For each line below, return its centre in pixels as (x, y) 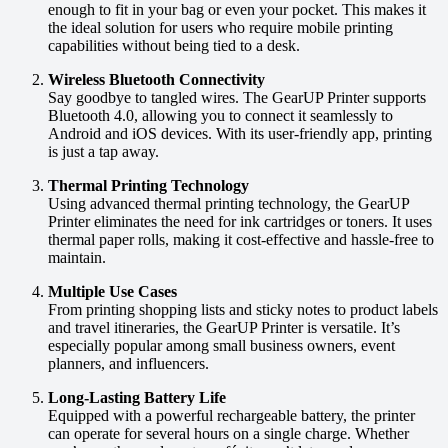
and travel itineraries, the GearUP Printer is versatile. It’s (224, 328)
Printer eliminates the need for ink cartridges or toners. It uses (240, 222)
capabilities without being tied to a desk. (174, 46)
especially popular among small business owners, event (221, 346)
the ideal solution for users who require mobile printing (220, 28)
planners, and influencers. (128, 364)
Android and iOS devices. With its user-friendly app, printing (240, 134)
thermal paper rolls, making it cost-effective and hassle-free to (241, 240)
